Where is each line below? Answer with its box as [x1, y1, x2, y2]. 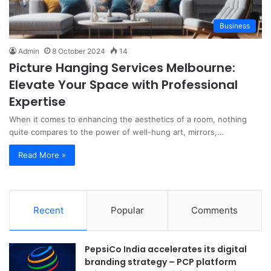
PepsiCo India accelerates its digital [85, 243, 247, 255]
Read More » [18, 149, 66, 160]
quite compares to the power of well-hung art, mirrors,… [9, 126, 224, 137]
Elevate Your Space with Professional [9, 76, 238, 93]
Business [220, 21, 250, 30]
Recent [33, 204, 64, 216]
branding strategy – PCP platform [85, 255, 237, 268]
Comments [191, 204, 238, 216]
